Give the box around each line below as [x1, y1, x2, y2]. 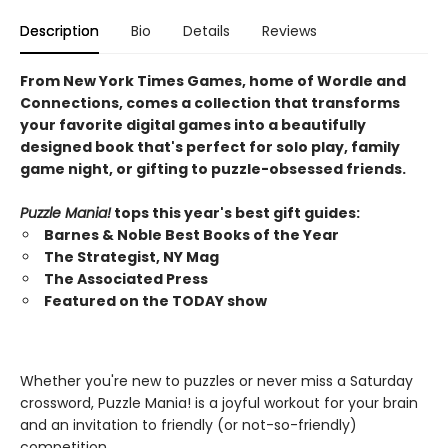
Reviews [262, 21, 317, 41]
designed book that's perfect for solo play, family [20, 137, 400, 157]
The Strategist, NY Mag [44, 247, 219, 267]
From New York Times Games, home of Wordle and [20, 71, 406, 91]
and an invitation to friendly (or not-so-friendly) [20, 415, 357, 435]
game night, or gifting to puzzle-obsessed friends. [20, 159, 406, 179]
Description [20, 21, 99, 41]
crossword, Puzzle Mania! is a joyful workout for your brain [20, 393, 418, 413]
